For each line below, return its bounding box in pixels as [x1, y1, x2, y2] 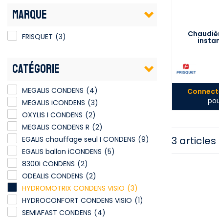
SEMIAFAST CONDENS [22, 208, 91, 218]
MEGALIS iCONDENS [22, 98, 85, 108]
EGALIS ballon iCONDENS [22, 147, 102, 157]
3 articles [172, 133, 216, 148]
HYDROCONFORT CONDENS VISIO [22, 196, 132, 206]
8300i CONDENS [22, 159, 75, 169]
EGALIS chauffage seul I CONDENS [22, 134, 135, 145]
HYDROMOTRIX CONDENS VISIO [22, 183, 125, 194]
